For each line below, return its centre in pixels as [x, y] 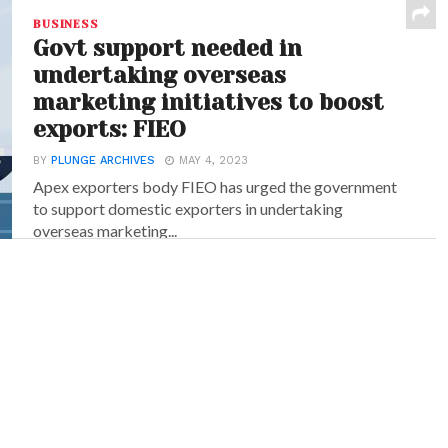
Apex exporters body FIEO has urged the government [215, 186]
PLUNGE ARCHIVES [103, 160]
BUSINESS [66, 24]
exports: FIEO [110, 129]
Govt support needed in [168, 48]
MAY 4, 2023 [214, 160]
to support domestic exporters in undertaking [188, 208]
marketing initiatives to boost [209, 102]
